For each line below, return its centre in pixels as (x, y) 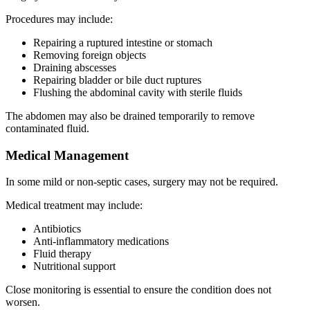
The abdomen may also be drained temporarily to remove (130, 116)
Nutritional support (74, 266)
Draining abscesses (75, 67)
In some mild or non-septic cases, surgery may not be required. (142, 182)
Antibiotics (57, 229)
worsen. (23, 302)
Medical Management (67, 155)
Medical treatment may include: (74, 206)
